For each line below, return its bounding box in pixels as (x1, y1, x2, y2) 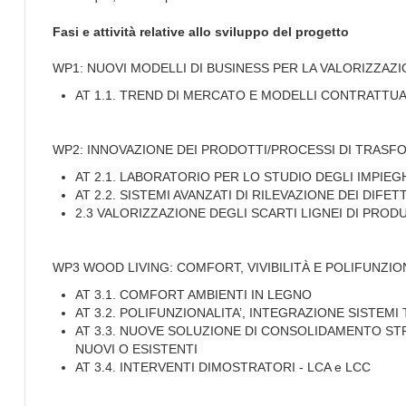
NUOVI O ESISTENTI (75, 341, 198, 356)
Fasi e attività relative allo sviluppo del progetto (53, 24, 349, 39)
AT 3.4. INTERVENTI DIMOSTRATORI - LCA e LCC (75, 359, 371, 374)
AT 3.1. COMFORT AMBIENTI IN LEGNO (75, 286, 312, 302)
